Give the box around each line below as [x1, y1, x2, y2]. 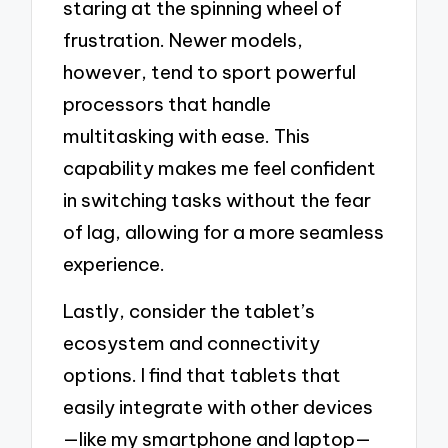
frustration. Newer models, [63, 27, 304, 52]
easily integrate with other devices [63, 395, 374, 420]
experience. [63, 251, 166, 276]
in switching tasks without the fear [63, 187, 372, 212]
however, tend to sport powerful [63, 59, 357, 84]
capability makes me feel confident [63, 155, 377, 180]
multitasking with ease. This [63, 123, 311, 148]
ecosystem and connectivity [63, 331, 321, 356]
